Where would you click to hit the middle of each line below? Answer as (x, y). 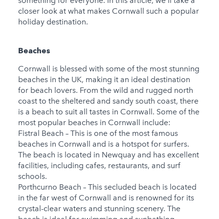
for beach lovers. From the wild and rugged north (105, 90)
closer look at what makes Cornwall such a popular (108, 11)
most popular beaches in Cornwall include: (94, 123)
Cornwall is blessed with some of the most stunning (109, 69)
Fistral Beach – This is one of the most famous (98, 133)
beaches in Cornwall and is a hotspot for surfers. (103, 144)
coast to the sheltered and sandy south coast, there (108, 101)
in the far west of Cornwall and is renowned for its (106, 198)
